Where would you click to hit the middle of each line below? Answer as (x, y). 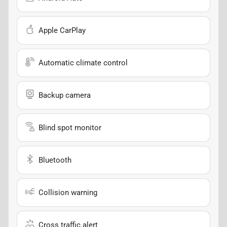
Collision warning (68, 192)
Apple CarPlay (62, 30)
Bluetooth (55, 160)
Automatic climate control (83, 63)
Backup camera (65, 95)
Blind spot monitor (70, 127)
